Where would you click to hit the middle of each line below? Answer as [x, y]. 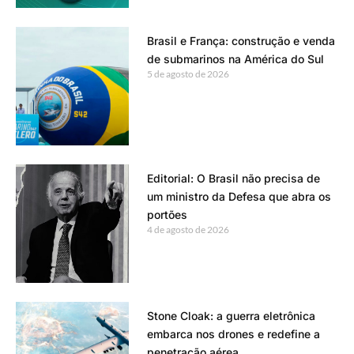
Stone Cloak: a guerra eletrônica [231, 316]
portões [167, 215]
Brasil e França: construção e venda [241, 41]
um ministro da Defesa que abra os [239, 197]
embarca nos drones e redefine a [233, 334]
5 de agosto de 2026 [188, 74]
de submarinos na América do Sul [235, 59]
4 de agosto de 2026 [188, 230]
